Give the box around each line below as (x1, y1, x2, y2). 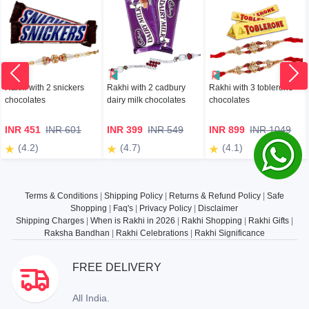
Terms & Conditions (24, 191, 98, 201)
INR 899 (209, 124, 246, 136)
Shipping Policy (103, 191, 163, 201)
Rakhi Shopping (181, 216, 242, 226)
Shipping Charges (15, 216, 84, 226)
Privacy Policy (139, 203, 192, 214)
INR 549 (148, 124, 184, 136)
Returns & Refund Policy (168, 191, 261, 201)
